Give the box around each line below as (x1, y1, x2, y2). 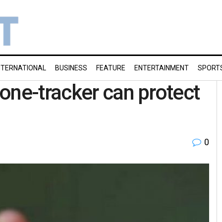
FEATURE (96, 64, 125, 72)
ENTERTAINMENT (134, 64, 189, 72)
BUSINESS (55, 64, 87, 72)
